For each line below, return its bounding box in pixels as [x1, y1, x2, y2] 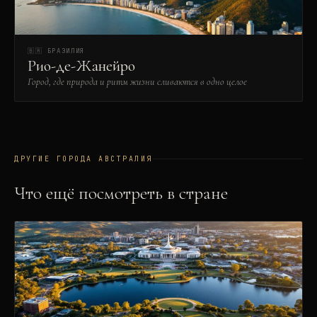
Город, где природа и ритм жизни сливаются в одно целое [28, 76, 247, 88]
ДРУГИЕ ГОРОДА [14, 154, 98, 163]
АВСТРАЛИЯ [98, 154, 153, 163]
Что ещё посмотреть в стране [14, 182, 228, 204]
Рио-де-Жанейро [28, 57, 135, 75]
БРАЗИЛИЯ [47, 47, 85, 55]
